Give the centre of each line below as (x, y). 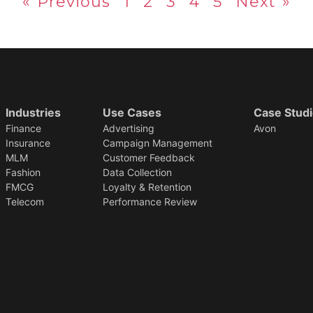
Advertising (128, 128)
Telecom (24, 201)
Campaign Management (157, 143)
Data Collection (137, 172)
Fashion (23, 172)
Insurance (28, 143)
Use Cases (132, 112)
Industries (33, 112)
